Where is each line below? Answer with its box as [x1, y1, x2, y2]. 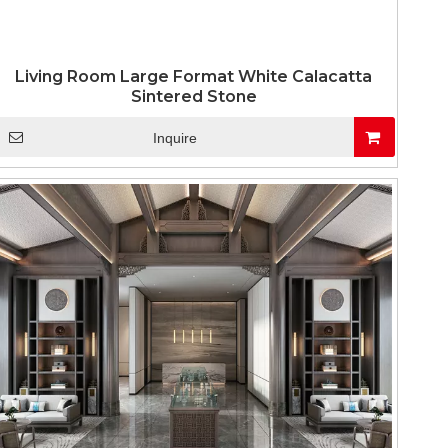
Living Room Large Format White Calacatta [15, 67, 373, 86]
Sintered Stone [130, 87, 257, 106]
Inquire [152, 130, 197, 146]
